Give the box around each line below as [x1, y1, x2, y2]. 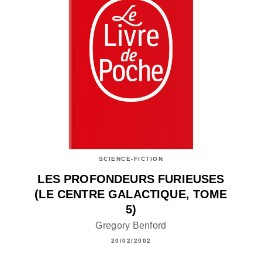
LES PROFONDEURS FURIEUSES [37, 173, 225, 186]
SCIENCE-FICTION [98, 156, 164, 163]
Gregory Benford [95, 220, 167, 230]
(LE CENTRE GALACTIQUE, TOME [35, 188, 227, 201]
